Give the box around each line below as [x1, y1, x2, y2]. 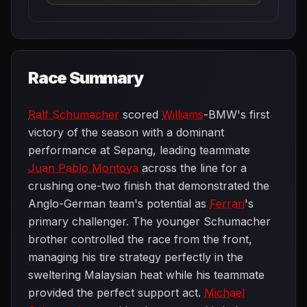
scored [119, 108, 162, 121]
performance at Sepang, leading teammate [28, 143, 250, 157]
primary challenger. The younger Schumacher [28, 214, 271, 228]
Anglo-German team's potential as [28, 197, 210, 210]
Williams [162, 108, 204, 121]
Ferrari [210, 197, 245, 210]
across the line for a [138, 161, 247, 175]
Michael [204, 286, 245, 299]
